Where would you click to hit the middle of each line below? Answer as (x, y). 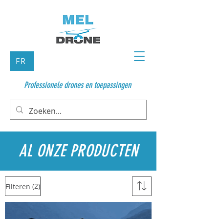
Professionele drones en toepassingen (78, 85)
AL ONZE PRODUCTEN (78, 151)
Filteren (18, 186)
